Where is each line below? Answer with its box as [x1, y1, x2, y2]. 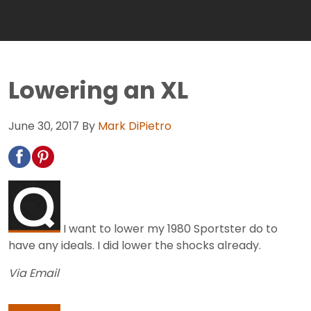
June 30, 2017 [8, 117, 79, 134]
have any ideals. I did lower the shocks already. [8, 237, 261, 253]
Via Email [8, 264, 59, 281]
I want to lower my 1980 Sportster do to [60, 220, 278, 237]
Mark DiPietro [98, 117, 171, 134]
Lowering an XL [8, 74, 188, 107]
